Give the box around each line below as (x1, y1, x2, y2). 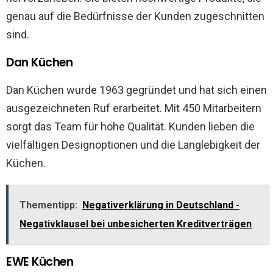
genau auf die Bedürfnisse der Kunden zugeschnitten (6, 9, 264, 23)
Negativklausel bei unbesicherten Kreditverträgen (19, 218, 252, 230)
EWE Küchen (6, 253, 74, 270)
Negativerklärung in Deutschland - (82, 199, 239, 211)
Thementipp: (19, 199, 77, 211)
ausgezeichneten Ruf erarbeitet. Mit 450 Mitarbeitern (6, 101, 261, 115)
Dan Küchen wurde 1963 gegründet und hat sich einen (6, 83, 267, 96)
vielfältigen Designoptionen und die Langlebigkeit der (6, 138, 260, 151)
